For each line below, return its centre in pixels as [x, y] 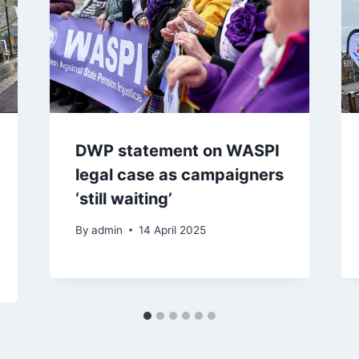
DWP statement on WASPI [177, 151]
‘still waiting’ [123, 199]
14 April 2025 [172, 230]
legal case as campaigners [179, 175]
